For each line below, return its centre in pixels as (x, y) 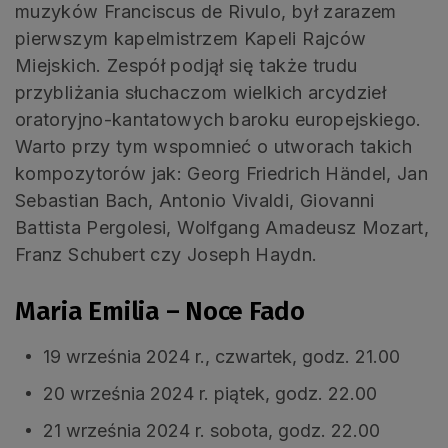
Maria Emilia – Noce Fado (160, 311)
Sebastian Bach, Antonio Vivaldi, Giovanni (195, 200)
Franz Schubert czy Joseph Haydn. (166, 254)
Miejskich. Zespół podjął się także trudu (186, 65)
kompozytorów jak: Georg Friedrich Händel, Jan (222, 173)
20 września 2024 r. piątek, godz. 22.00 (210, 393)
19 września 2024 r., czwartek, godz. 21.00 (221, 356)
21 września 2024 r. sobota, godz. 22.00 (211, 430)
